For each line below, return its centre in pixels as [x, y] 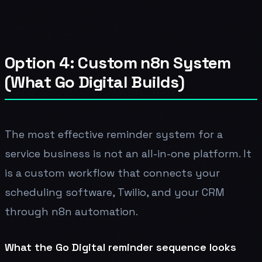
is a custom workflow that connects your [112, 173]
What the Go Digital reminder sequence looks [120, 247]
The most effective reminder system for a [114, 134]
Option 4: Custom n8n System [118, 62]
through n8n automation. [71, 211]
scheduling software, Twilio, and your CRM [115, 192]
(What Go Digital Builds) [95, 82]
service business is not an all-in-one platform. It [128, 153]
